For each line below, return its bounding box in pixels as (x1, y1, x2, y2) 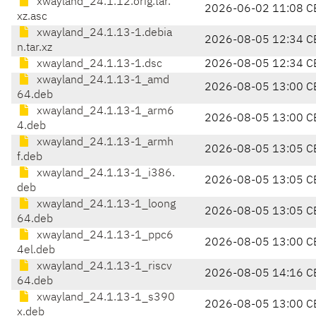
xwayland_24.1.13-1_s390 (34, 292, 175, 304)
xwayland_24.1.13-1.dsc (34, 59, 162, 71)
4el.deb (17, 245, 55, 257)
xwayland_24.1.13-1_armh (34, 137, 174, 149)
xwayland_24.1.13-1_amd (34, 75, 169, 87)
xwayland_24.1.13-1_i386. (34, 168, 175, 180)
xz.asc (17, 11, 47, 23)
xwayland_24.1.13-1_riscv (34, 261, 172, 273)
